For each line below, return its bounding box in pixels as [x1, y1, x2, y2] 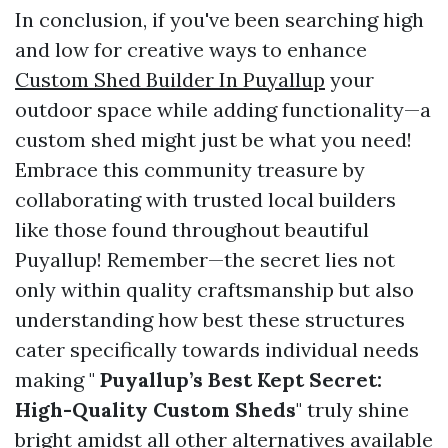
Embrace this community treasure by [15, 157, 365, 182]
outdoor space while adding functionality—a [15, 97, 431, 122]
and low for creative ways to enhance [15, 37, 367, 62]
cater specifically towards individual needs [15, 337, 419, 362]
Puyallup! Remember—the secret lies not [15, 247, 395, 272]
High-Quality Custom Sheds [15, 397, 296, 422]
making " [15, 367, 95, 392]
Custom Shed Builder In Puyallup [15, 67, 325, 92]
